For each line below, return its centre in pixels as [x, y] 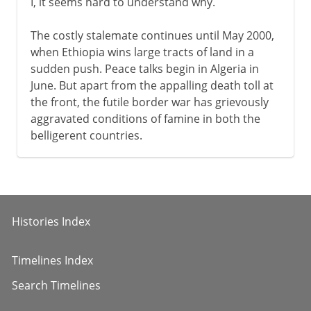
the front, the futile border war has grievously [149, 102]
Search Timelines [56, 285]
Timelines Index [52, 260]
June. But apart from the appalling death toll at [152, 85]
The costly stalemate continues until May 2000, [152, 35]
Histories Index [51, 221]
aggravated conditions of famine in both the [145, 118]
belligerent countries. [86, 135]
